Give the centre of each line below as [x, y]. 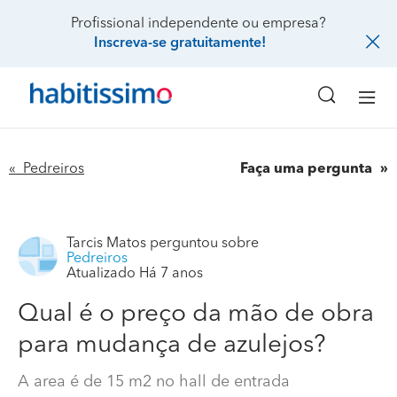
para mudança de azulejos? [172, 345]
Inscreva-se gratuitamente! [179, 43]
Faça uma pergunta [308, 169]
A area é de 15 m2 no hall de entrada [154, 381]
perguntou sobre [202, 243]
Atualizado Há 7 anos [135, 273]
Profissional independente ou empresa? [198, 24]
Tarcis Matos [106, 243]
